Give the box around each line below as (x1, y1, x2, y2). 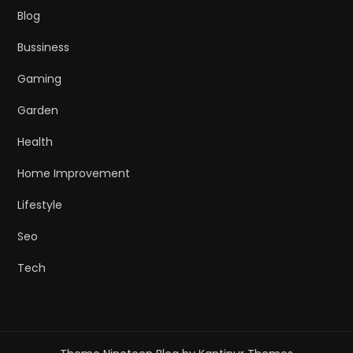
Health (17, 134, 54, 150)
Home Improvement (17, 165, 131, 182)
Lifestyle (17, 197, 63, 214)
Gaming (17, 71, 62, 87)
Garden (17, 102, 59, 119)
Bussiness (17, 39, 70, 56)
